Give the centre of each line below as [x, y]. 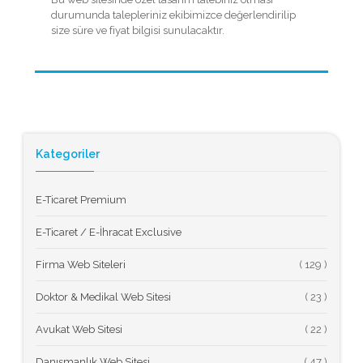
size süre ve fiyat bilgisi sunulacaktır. [138, 30]
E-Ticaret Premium [81, 199]
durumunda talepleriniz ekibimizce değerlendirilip [173, 15]
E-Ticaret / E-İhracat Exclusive [109, 232]
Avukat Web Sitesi [79, 329]
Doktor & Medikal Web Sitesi [103, 297]
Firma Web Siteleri [81, 264]
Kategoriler [68, 154]
